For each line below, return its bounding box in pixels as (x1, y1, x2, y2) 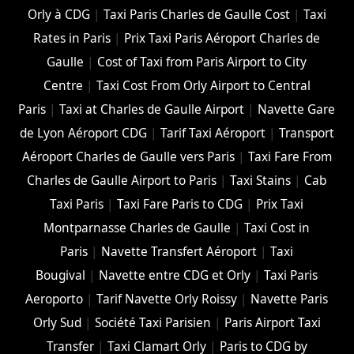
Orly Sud (32, 314, 81, 332)
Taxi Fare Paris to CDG (117, 196, 243, 213)
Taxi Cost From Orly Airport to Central (96, 77, 311, 95)
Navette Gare (258, 101, 336, 119)
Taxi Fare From (247, 149, 332, 166)
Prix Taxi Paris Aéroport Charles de (124, 30, 321, 47)
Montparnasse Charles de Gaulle (43, 220, 232, 237)
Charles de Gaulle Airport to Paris (27, 172, 217, 190)
